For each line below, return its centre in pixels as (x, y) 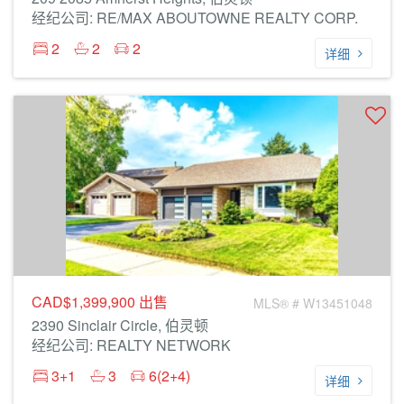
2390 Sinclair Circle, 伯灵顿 (120, 325)
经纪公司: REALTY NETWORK (131, 345)
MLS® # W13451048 (313, 303)
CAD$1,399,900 (85, 302)
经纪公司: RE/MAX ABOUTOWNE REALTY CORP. (195, 18)
